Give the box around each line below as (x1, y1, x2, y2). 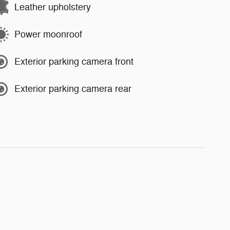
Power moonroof (14, 29, 82, 41)
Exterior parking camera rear (14, 83, 131, 95)
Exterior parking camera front (14, 56, 133, 68)
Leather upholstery (14, 2, 91, 13)
